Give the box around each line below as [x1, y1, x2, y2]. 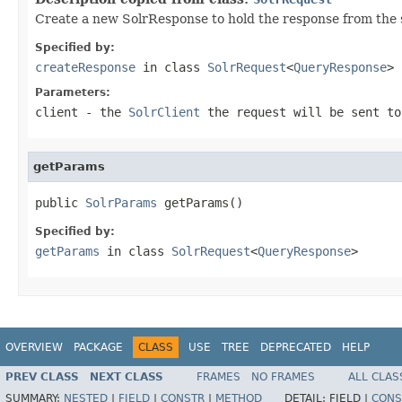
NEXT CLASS [90, 371, 163, 384]
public [35, 195, 85, 210]
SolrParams [85, 195, 157, 210]
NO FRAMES [251, 371, 315, 384]
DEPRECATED [260, 340, 331, 354]
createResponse [35, 59, 135, 74]
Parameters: [35, 85, 110, 99]
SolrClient [128, 104, 200, 119]
